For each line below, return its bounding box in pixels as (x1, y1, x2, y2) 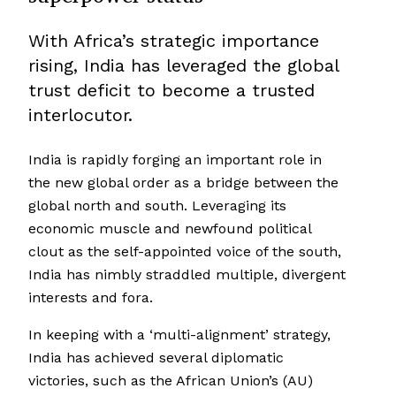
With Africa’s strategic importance (28, 30, 319, 52)
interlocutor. (28, 104, 133, 126)
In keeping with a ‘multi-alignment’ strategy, (28, 326, 331, 344)
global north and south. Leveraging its (28, 197, 286, 215)
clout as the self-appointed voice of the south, (28, 243, 341, 261)
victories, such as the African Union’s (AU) (28, 372, 313, 390)
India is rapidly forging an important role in (28, 151, 322, 169)
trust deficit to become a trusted (28, 80, 315, 102)
